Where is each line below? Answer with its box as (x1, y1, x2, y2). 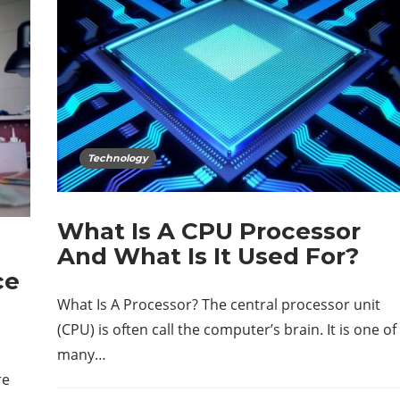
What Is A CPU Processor (57, 217, 361, 246)
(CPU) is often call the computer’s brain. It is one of (57, 320, 396, 340)
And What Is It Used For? (57, 242, 359, 271)
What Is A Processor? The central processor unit (57, 295, 380, 315)
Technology (87, 152, 148, 165)
